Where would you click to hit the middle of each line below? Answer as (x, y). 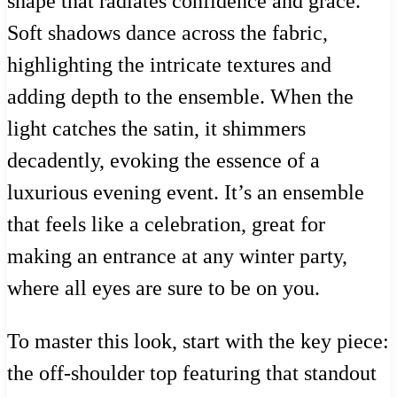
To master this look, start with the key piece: (198, 342)
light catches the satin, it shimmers (156, 129)
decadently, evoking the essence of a (163, 161)
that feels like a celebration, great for (166, 225)
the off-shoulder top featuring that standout (192, 374)
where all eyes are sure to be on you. (163, 288)
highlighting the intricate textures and (169, 65)
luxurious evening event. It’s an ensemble (186, 193)
